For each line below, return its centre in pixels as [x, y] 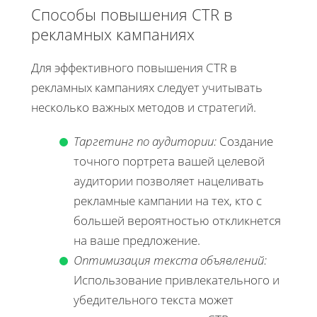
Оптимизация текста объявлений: [170, 260]
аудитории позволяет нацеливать [169, 180]
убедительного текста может [154, 299]
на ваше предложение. [137, 240]
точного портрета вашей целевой [169, 161]
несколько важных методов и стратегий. [144, 107]
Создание [245, 141]
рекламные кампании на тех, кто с [168, 200]
